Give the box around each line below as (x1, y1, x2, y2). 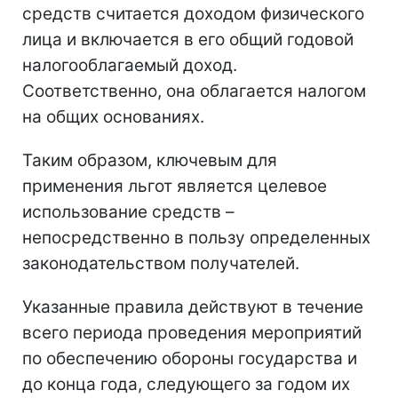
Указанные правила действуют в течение (22, 296, 363, 317)
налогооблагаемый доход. (22, 54, 237, 76)
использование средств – (22, 201, 235, 222)
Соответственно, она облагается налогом (22, 80, 366, 101)
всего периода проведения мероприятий (22, 322, 362, 343)
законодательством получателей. (22, 252, 299, 274)
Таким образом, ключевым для (22, 149, 277, 171)
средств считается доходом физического (22, 3, 364, 24)
